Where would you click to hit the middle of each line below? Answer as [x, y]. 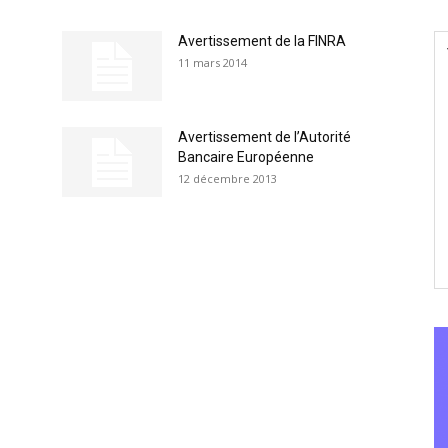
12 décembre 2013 [227, 178]
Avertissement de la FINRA [262, 41]
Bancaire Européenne [246, 157]
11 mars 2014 [212, 62]
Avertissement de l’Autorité [264, 137]
